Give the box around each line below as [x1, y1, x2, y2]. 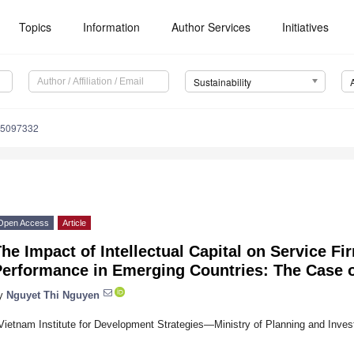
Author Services [171, 19, 251, 35]
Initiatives [282, 19, 330, 35]
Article [62, 218, 86, 228]
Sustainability [193, 75, 251, 89]
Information [83, 19, 141, 35]
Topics [19, 19, 52, 35]
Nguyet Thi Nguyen [6, 288, 100, 301]
